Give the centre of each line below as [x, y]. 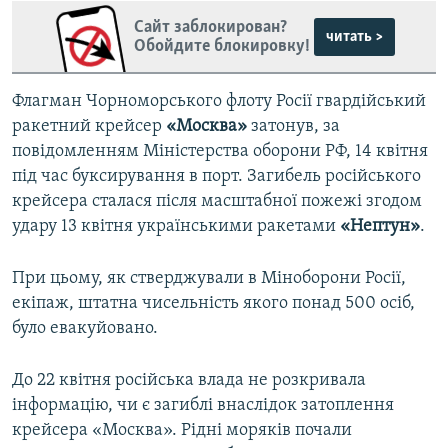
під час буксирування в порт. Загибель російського [216, 177]
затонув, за [293, 127]
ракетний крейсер [89, 127]
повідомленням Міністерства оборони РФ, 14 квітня [220, 152]
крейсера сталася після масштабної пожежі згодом [217, 202]
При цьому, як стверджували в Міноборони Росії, [209, 279]
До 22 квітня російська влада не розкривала [189, 381]
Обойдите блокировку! [221, 46]
